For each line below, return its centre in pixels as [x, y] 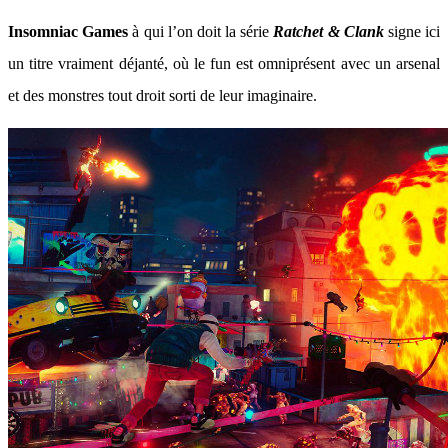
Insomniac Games [68, 31]
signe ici [412, 31]
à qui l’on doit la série [201, 31]
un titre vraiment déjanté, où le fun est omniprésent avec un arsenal [224, 63]
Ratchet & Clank [328, 31]
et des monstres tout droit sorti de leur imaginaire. [162, 95]
